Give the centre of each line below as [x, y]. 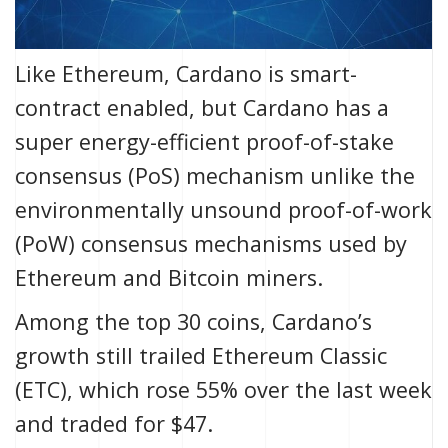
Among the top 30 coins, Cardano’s [193, 322]
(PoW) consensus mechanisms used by [211, 244]
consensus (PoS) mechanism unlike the [215, 176]
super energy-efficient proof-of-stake [204, 142]
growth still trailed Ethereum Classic [201, 356]
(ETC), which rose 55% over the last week [223, 390]
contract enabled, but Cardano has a [202, 108]
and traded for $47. [114, 424]
